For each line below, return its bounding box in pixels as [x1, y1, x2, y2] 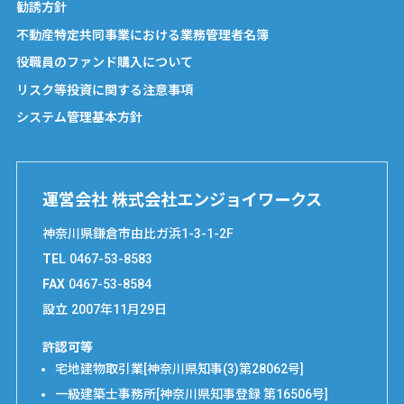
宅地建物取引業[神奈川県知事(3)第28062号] [55, 361, 304, 376]
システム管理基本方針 [16, 110, 142, 125]
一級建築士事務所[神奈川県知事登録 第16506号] [55, 386, 328, 401]
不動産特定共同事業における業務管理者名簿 [16, 27, 269, 42]
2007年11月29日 [71, 301, 168, 317]
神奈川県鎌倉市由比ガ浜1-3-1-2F [42, 225, 234, 241]
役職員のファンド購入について [16, 55, 193, 70]
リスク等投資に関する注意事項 [16, 82, 193, 97]
